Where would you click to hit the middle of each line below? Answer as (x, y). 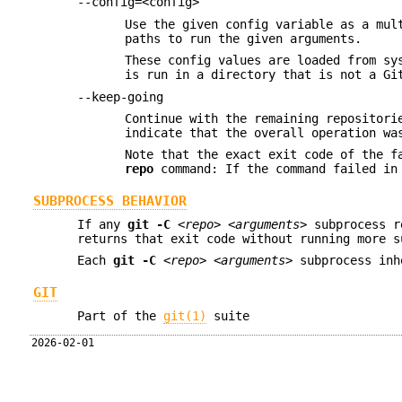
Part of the (121, 316)
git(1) (185, 316)
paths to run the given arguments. (244, 38)
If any (103, 225)
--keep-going (121, 96)
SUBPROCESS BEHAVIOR (109, 201)
